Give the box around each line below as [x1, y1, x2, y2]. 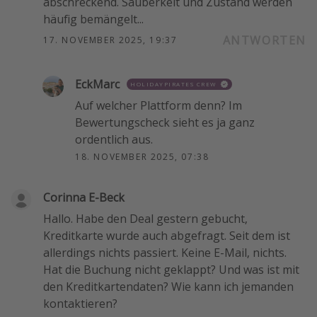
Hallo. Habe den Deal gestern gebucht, [43, 210, 248, 226]
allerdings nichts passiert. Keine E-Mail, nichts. [43, 244, 287, 260]
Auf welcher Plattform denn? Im [75, 97, 242, 113]
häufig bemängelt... [43, 11, 144, 27]
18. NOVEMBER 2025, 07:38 [75, 150, 209, 163]
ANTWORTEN [222, 32, 306, 48]
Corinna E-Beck [43, 189, 125, 205]
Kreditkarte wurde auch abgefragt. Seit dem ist [43, 227, 290, 243]
